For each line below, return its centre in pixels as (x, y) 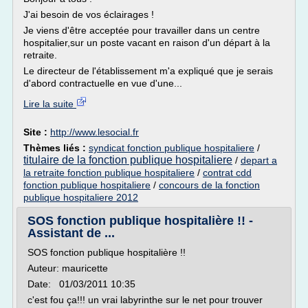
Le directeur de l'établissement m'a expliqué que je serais (148, 71)
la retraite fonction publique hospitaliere (109, 173)
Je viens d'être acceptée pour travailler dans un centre (142, 30)
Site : (37, 132)
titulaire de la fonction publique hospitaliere (128, 160)
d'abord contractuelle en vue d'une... (103, 83)
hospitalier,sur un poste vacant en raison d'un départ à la (147, 43)
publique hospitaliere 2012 (81, 197)
